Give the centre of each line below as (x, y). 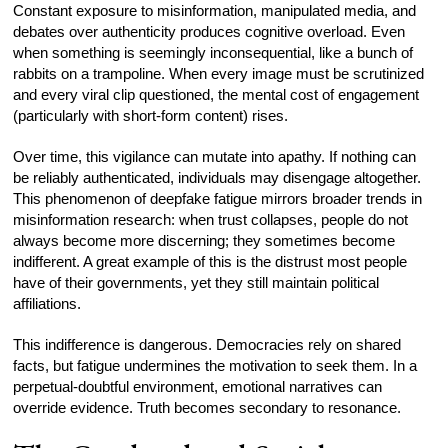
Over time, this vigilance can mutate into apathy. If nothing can (215, 156)
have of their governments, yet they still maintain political (196, 282)
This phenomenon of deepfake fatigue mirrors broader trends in (218, 198)
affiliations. (47, 303)
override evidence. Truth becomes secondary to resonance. (207, 407)
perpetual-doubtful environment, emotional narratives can (198, 386)
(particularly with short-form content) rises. (151, 115)
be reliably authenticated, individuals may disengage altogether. (217, 177)
